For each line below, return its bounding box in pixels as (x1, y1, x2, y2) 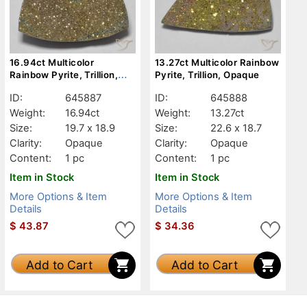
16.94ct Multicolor (10, 56, 95, 68)
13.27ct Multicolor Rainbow (155, 56, 280, 68)
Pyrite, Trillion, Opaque (155, 69, 260, 80)
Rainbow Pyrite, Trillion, (10, 69, 118, 80)
